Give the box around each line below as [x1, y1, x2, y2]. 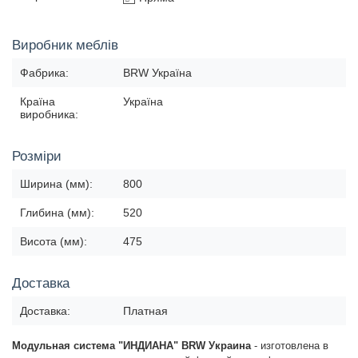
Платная [123, 304, 168, 318]
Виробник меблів [12, 38, 118, 54]
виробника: [20, 108, 78, 121]
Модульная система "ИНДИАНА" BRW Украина [12, 340, 251, 352]
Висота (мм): [20, 235, 87, 249]
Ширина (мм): [20, 177, 93, 191]
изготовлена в [261, 340, 328, 352]
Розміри [12, 149, 62, 165]
